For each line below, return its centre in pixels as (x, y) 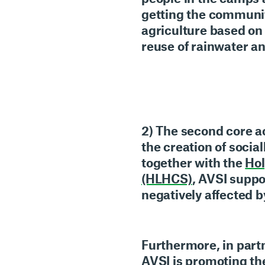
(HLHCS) (167, 179)
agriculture (174, 30)
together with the (193, 163)
